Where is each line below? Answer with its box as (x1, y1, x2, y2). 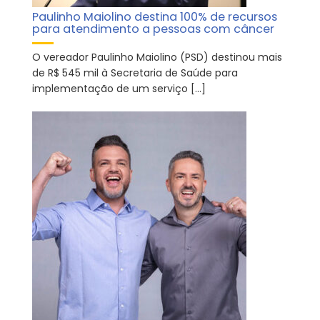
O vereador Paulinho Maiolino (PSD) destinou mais (32, 50, 282, 64)
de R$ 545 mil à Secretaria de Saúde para (32, 66, 238, 80)
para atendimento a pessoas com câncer (32, 21, 274, 37)
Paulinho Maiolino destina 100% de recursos (32, 9, 277, 25)
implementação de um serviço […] (32, 81, 206, 96)
